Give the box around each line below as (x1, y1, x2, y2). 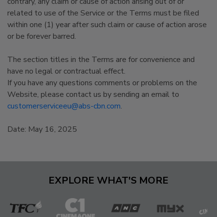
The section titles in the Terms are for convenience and (7, 54, 195, 65)
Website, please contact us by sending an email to (7, 89, 179, 100)
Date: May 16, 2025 (7, 124, 77, 135)
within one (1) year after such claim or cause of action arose (7, 19, 207, 30)
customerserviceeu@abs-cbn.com (7, 101, 121, 111)
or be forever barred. (7, 31, 76, 42)
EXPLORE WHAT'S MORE (48, 174, 169, 187)
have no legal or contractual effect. (7, 66, 125, 77)
